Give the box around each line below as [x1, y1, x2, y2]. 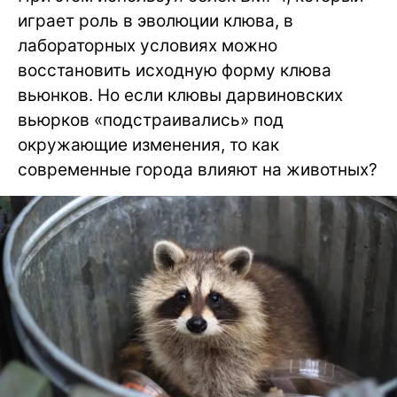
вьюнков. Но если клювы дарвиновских [18, 85, 343, 105]
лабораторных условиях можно [18, 35, 277, 56]
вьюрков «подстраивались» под [18, 110, 284, 130]
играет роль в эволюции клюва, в [18, 11, 293, 31]
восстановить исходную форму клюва [18, 60, 331, 81]
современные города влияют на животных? [18, 160, 378, 180]
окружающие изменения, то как [18, 135, 279, 155]
